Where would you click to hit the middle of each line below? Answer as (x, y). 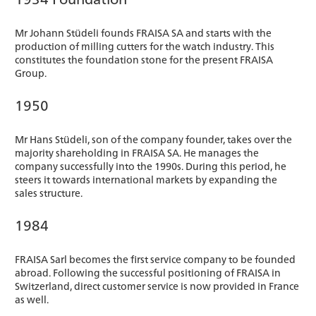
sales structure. (49, 192)
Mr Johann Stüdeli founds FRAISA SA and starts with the (143, 32)
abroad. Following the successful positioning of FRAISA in (148, 272)
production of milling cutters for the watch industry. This (145, 45)
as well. (32, 299)
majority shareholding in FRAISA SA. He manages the (137, 152)
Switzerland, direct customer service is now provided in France (157, 285)
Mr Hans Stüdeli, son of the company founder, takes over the (153, 139)
